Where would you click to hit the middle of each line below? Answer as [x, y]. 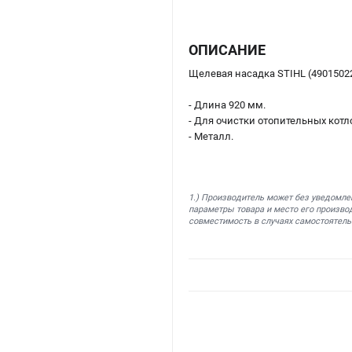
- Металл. [211, 136]
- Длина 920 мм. [227, 104]
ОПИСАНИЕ [227, 49]
